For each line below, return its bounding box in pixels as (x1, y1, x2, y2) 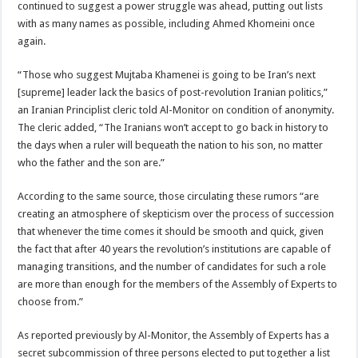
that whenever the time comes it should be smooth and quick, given (18, 225, 324, 237)
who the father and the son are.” (18, 156, 165, 169)
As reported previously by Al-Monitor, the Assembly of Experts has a (18, 328, 330, 341)
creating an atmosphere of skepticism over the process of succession (18, 207, 335, 220)
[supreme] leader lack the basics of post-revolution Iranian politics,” (18, 86, 328, 98)
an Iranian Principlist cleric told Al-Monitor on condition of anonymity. (18, 103, 335, 116)
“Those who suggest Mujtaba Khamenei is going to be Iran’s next (18, 68, 316, 81)
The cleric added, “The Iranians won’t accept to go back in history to (18, 121, 329, 133)
